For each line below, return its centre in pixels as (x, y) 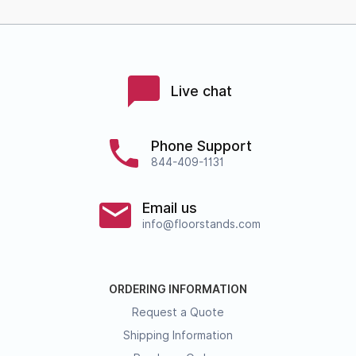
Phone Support (201, 145)
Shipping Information (178, 335)
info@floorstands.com (201, 224)
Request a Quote (178, 312)
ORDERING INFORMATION (178, 289)
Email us (169, 207)
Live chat (201, 91)
